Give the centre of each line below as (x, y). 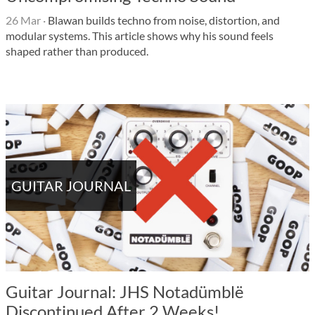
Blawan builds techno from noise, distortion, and (163, 20)
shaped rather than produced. (77, 51)
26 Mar (23, 20)
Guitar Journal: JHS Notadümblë (125, 291)
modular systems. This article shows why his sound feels (140, 36)
